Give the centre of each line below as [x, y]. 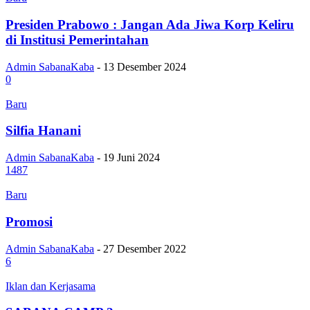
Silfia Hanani [43, 131]
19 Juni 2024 [131, 158]
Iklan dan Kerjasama [51, 286]
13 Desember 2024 [145, 66]
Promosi [29, 221]
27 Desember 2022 [145, 248]
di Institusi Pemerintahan [77, 39]
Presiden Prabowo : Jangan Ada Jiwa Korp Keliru [150, 24]
